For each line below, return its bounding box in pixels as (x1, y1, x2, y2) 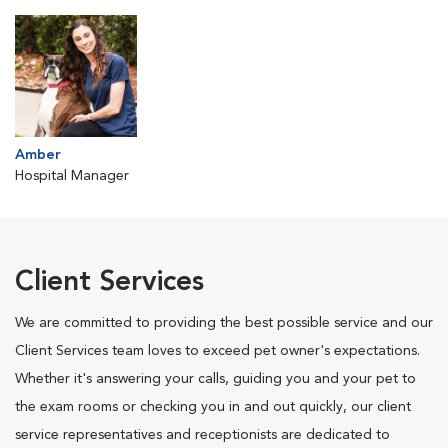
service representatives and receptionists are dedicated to (15, 428, 390, 442)
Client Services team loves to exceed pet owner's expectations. (15, 344, 420, 358)
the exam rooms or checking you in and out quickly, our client (15, 400, 411, 414)
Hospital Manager (15, 169, 129, 183)
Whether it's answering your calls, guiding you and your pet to (15, 372, 416, 386)
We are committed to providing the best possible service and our (15, 316, 433, 330)
